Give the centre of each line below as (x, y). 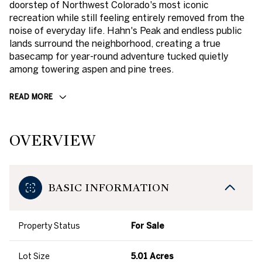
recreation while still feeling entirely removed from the (127, 18)
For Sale (148, 226)
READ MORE (31, 96)
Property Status (49, 226)
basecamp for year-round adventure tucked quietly (119, 56)
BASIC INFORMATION (108, 188)
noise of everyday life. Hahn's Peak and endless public (126, 30)
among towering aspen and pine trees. (92, 69)
